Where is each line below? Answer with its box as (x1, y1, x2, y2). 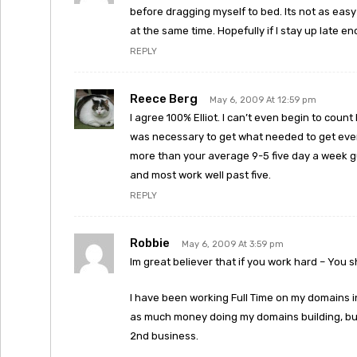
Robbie (130, 236, 170, 250)
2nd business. (130, 330, 198, 342)
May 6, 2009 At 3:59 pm (182, 239, 284, 249)
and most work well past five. (130, 169, 271, 181)
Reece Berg (130, 92, 198, 106)
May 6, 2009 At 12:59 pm (210, 95, 316, 105)
